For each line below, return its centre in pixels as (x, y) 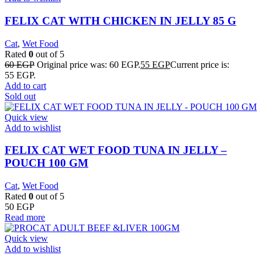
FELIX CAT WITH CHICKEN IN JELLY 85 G (120, 20)
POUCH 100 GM (46, 163)
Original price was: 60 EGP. (89, 64)
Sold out (20, 96)
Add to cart (25, 85)
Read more (25, 218)
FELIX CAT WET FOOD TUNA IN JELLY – (116, 150)
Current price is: (200, 64)
